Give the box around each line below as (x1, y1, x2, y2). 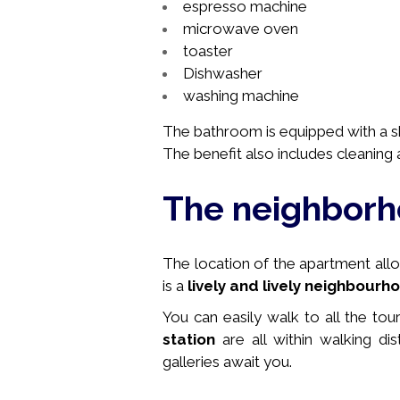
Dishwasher (183, 64, 262, 82)
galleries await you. (162, 353, 292, 371)
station (162, 330, 215, 348)
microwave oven (183, 20, 298, 37)
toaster (183, 42, 233, 60)
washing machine (183, 87, 299, 104)
